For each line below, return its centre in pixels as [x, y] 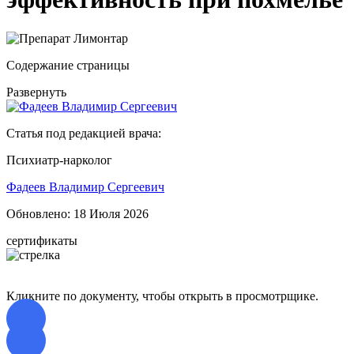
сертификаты [42, 240]
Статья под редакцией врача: [84, 133]
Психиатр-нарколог [59, 160]
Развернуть [36, 92]
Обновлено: [40, 213]
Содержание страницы [68, 65]
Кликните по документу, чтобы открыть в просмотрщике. [162, 296]
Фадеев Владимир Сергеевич [85, 186]
